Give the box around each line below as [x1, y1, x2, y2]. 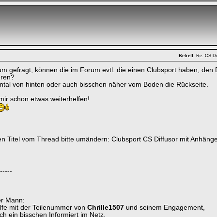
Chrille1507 [87, 204, 124, 211]
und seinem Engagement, [124, 204, 205, 211]
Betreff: [179, 53, 195, 58]
